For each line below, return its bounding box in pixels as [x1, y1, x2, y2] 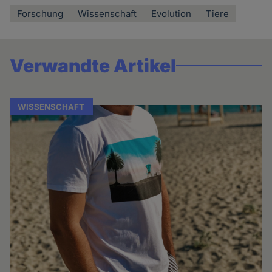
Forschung [17, 8, 64, 20]
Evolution [151, 8, 192, 20]
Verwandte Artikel [10, 55, 177, 77]
